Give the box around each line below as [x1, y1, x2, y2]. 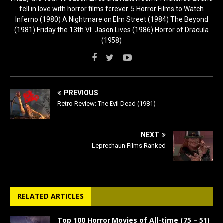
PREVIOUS [64, 88, 98, 97]
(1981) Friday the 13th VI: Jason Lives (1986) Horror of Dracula [14, 25, 209, 34]
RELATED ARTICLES [17, 191, 84, 201]
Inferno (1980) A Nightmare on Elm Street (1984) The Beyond [15, 15, 208, 23]
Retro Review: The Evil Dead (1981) [57, 99, 156, 107]
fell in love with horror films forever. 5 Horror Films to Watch [19, 4, 204, 13]
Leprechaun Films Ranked [92, 141, 166, 149]
